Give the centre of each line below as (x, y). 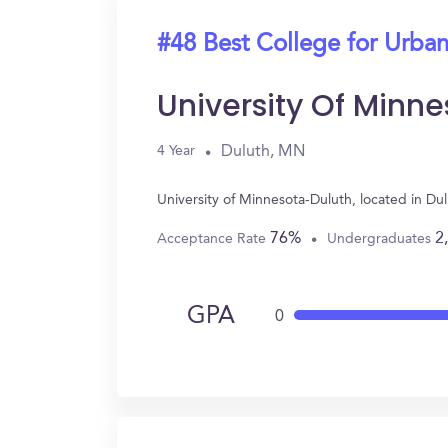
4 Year (176, 151)
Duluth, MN (263, 151)
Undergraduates (381, 238)
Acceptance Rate (213, 238)
